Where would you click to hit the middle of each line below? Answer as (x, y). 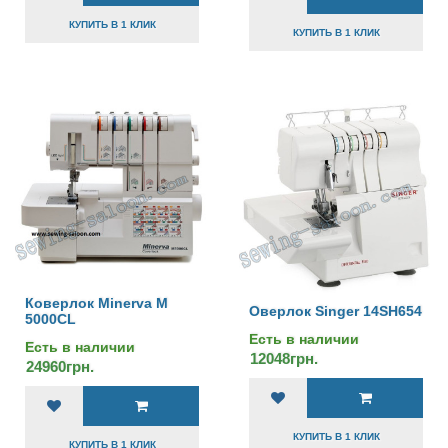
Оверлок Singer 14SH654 (335, 311)
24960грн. (60, 366)
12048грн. (284, 358)
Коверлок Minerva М (96, 303)
